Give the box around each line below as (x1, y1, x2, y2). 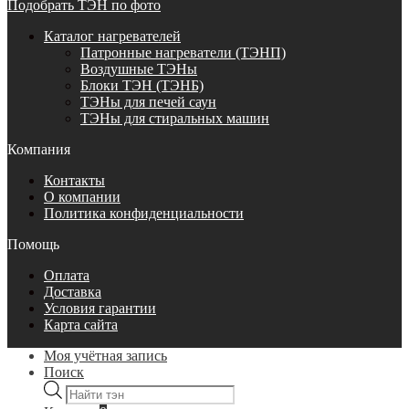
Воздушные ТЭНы (80, 60, 197, 77)
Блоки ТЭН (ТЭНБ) (80, 77, 204, 93)
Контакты (44, 172, 105, 188)
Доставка (44, 283, 101, 299)
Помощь (7, 236, 59, 252)
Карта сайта (44, 316, 118, 332)
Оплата (44, 267, 89, 283)
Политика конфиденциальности (44, 204, 244, 221)
